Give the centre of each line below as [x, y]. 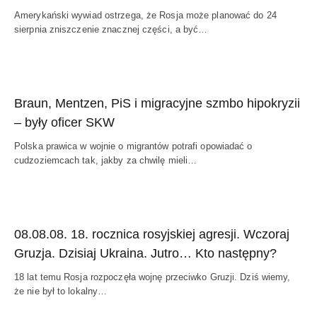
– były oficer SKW [64, 122]
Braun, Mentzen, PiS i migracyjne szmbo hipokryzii [157, 103]
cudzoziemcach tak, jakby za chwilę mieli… [106, 160]
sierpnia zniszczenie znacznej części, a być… [111, 29]
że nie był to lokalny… [61, 291]
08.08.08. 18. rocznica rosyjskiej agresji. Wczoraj [152, 234]
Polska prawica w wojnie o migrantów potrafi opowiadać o [133, 146]
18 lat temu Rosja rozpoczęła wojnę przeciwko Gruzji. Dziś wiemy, [152, 277]
